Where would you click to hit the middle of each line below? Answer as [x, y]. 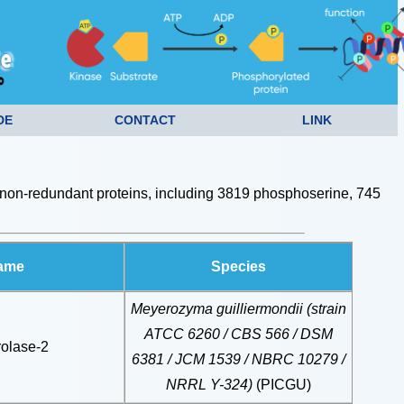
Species [238, 266]
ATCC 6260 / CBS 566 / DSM [238, 334]
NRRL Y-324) [211, 385]
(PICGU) [283, 385]
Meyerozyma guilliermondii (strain [238, 309]
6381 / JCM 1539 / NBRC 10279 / [238, 359]
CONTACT [146, 120]
